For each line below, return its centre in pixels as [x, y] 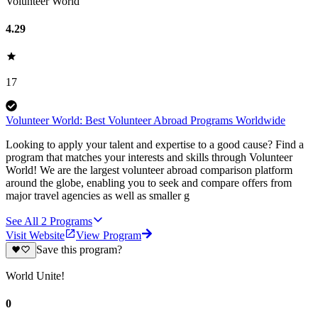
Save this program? [79, 250]
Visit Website [35, 236]
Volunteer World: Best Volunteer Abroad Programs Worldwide [146, 121]
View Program [109, 236]
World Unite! [35, 275]
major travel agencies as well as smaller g [98, 196]
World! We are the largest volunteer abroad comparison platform [149, 170]
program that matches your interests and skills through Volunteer [149, 158]
